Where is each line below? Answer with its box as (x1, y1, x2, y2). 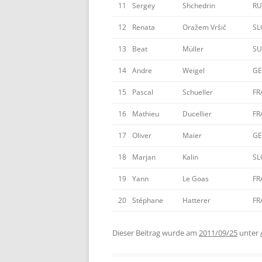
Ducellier (182, 109, 212, 119)
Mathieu (132, 109, 159, 119)
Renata (132, 22, 155, 32)
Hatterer (182, 195, 211, 205)
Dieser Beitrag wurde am (112, 227, 199, 238)
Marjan (132, 152, 156, 162)
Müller (182, 44, 204, 54)
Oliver (132, 130, 151, 140)
